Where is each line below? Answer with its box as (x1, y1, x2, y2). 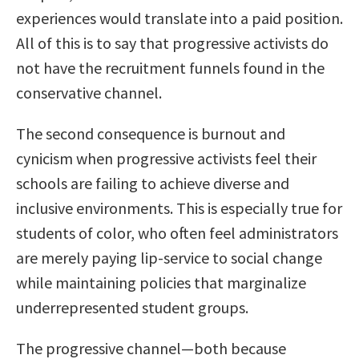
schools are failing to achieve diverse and (16, 173, 289, 194)
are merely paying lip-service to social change (16, 248, 322, 268)
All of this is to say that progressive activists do (16, 33, 329, 54)
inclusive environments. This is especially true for (16, 198, 342, 219)
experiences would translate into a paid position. (16, 8, 343, 29)
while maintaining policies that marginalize (16, 272, 306, 293)
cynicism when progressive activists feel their (16, 148, 317, 169)
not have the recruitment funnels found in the (16, 58, 325, 79)
